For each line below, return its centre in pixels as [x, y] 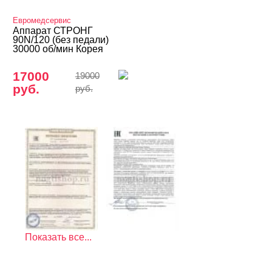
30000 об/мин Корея [58, 49]
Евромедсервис [42, 20]
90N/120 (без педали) [61, 40]
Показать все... [59, 237]
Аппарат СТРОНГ [53, 31]
